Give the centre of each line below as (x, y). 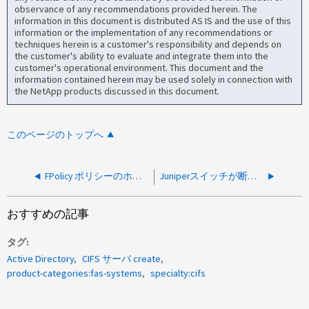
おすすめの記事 (48, 214)
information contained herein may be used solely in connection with (154, 80)
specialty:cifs (178, 273)
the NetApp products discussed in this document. (117, 91)
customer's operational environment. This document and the (139, 68)
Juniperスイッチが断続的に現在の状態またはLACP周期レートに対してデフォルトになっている (252, 176)
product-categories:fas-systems (75, 273)
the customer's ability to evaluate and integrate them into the (142, 56)
